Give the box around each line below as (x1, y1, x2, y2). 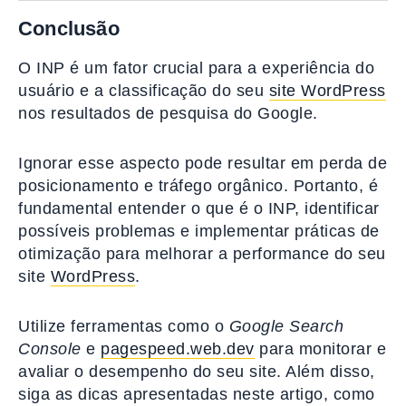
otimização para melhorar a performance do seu (18, 245, 386, 264)
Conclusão (18, 17, 120, 41)
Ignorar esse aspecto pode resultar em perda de (18, 154, 387, 173)
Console (18, 340, 82, 359)
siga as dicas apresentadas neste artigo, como (18, 385, 375, 404)
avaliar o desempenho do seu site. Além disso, (18, 362, 375, 382)
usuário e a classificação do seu (18, 82, 269, 101)
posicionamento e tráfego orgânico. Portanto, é (18, 177, 378, 196)
